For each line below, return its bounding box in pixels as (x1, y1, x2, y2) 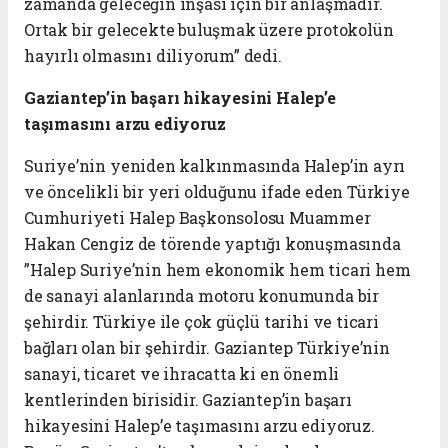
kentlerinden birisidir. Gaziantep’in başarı (24, 389, 352, 411)
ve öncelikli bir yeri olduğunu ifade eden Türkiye (24, 181, 410, 203)
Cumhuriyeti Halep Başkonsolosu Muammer (24, 207, 371, 229)
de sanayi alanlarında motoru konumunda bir (24, 285, 379, 307)
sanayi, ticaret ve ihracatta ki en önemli (24, 363, 340, 385)
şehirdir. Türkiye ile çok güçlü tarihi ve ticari (24, 311, 379, 333)
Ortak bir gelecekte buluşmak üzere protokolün (24, 19, 394, 41)
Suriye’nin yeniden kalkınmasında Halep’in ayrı (24, 155, 406, 177)
